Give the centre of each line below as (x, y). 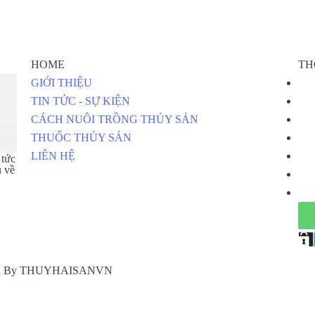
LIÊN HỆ (53, 156)
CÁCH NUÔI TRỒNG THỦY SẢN (114, 120)
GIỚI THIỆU (61, 83)
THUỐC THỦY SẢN (81, 138)
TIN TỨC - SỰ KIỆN (80, 101)
